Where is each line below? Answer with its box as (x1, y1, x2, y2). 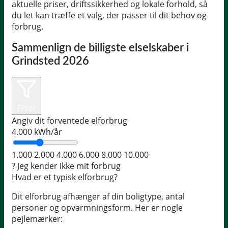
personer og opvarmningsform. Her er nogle (12, 202, 183, 214)
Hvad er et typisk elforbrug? (12, 172, 118, 183)
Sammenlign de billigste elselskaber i (12, 42, 189, 54)
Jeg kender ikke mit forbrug (15, 160, 121, 172)
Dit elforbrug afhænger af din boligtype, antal (12, 191, 185, 203)
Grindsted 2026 (12, 55, 89, 67)
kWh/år (34, 126, 62, 138)
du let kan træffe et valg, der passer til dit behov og (12, 9, 207, 21)
